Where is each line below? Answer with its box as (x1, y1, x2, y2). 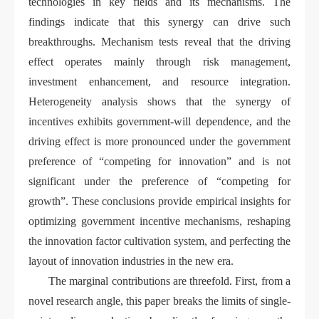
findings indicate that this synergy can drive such (28, 16, 291, 28)
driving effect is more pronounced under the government (28, 135, 291, 148)
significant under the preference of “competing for (28, 175, 291, 188)
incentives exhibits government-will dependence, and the (28, 115, 291, 128)
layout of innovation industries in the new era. (28, 255, 234, 268)
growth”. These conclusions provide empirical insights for (28, 195, 291, 208)
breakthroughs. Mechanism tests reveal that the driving (28, 36, 291, 48)
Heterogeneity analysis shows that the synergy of (28, 95, 291, 108)
